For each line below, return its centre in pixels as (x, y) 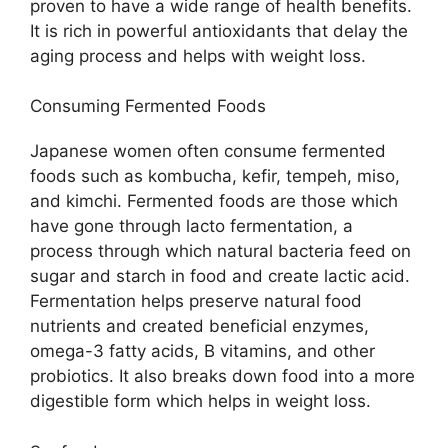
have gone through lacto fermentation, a (191, 226)
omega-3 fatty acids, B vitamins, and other (202, 351)
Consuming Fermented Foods (148, 106)
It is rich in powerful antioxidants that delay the (219, 30)
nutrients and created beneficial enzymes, (199, 326)
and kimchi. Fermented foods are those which (214, 201)
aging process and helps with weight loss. (198, 55)
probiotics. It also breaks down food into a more (222, 376)
